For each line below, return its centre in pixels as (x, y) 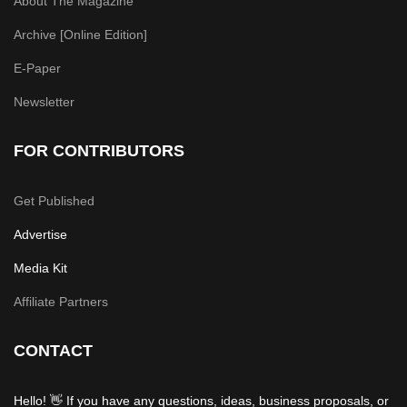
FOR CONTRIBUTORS (99, 150)
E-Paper (37, 68)
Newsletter (44, 101)
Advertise (40, 234)
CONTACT (53, 350)
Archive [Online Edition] (80, 34)
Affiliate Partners (61, 301)
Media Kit (40, 268)
